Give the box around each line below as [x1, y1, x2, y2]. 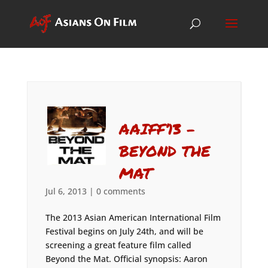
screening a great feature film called [45, 239, 191, 251]
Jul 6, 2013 [45, 185, 87, 197]
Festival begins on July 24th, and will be [45, 226, 203, 237]
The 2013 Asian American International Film [45, 212, 221, 223]
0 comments [96, 185, 145, 197]
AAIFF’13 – [119, 118, 196, 139]
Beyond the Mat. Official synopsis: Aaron [45, 253, 208, 264]
